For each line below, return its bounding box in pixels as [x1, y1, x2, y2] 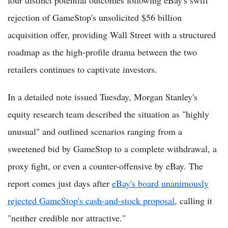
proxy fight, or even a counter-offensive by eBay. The [8, 160, 203, 173]
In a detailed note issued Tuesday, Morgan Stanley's [8, 91, 197, 103]
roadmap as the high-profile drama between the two [8, 46, 197, 59]
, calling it [175, 194, 212, 207]
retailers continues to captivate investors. [8, 63, 157, 76]
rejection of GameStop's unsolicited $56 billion [8, 11, 182, 24]
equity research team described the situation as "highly [8, 108, 209, 121]
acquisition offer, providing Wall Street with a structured [8, 28, 216, 41]
